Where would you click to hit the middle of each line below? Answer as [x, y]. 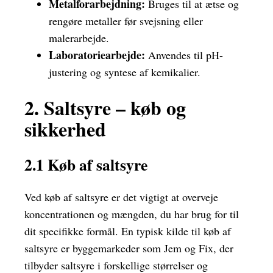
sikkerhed [65, 129]
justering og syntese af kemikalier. [125, 72]
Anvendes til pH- [184, 55]
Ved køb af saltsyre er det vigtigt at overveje [121, 197]
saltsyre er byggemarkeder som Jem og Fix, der [129, 248]
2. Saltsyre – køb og [105, 107]
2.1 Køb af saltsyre [86, 164]
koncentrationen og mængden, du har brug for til [132, 214]
